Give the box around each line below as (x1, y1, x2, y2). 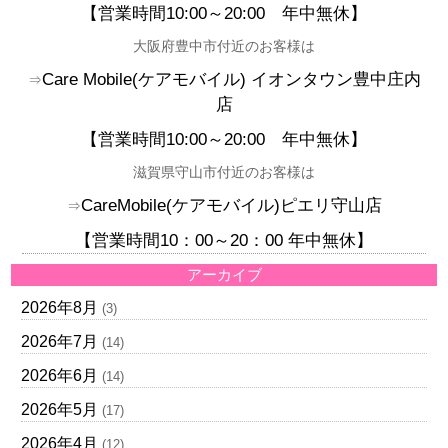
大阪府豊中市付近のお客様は (133, 38, 315, 54)
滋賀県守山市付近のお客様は (133, 164, 315, 180)
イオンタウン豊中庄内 (250, 70, 421, 89)
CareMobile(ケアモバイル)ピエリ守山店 (80, 196, 382, 215)
